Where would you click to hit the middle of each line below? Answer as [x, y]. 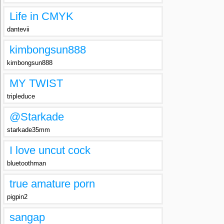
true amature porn [52, 184]
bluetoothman [26, 163]
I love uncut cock [50, 150]
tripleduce [21, 96]
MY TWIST [36, 83]
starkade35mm [28, 130]
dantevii [18, 29]
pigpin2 [17, 197]
